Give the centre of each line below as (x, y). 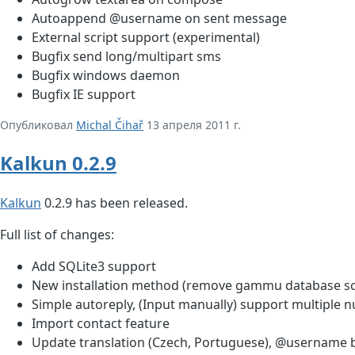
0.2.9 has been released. (115, 203)
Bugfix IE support (84, 95)
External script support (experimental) (146, 38)
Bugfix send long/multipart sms (126, 57)
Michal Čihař (110, 125)
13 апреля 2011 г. (192, 125)
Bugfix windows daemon (106, 76)
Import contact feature (101, 324)
